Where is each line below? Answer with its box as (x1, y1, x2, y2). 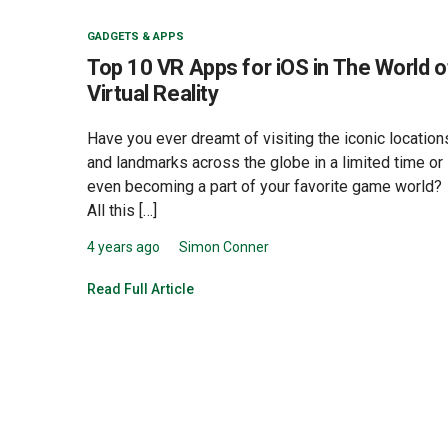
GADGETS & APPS (87, 30, 184, 44)
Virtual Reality (87, 81, 219, 107)
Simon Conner (179, 239, 269, 256)
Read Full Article (87, 281, 194, 298)
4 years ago (87, 239, 160, 256)
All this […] (87, 201, 157, 221)
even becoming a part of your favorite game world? (87, 177, 442, 197)
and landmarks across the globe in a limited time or (87, 153, 443, 173)
